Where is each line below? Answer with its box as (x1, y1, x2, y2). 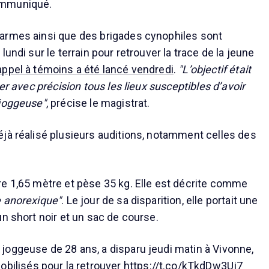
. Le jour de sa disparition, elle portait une (61, 193, 258, 207)
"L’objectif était (178, 62, 252, 76)
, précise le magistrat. (46, 96, 150, 109)
